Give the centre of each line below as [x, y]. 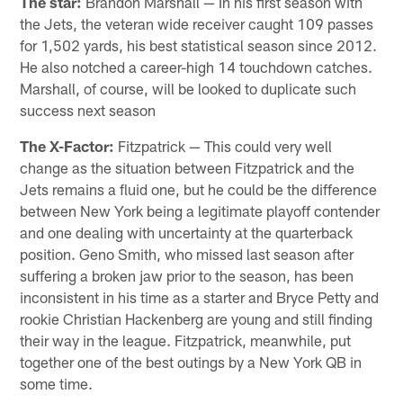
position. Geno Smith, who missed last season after [187, 254]
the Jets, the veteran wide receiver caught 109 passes [197, 24]
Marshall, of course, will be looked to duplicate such [188, 89]
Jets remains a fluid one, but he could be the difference [199, 189]
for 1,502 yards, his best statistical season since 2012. [199, 45]
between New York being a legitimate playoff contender [200, 211]
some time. [57, 384]
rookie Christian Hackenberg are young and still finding [197, 319]
